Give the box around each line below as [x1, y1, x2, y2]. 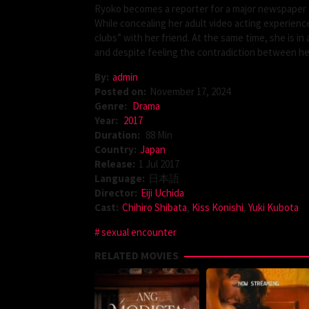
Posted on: [94, 84, 146, 98]
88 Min [146, 128, 172, 141]
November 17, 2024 [150, 84, 230, 98]
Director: [94, 186, 137, 199]
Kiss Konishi [192, 200, 243, 214]
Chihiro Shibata [122, 200, 187, 214]
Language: [94, 171, 145, 185]
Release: [94, 157, 135, 170]
